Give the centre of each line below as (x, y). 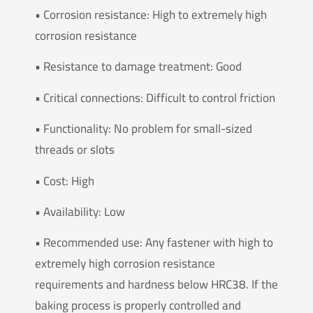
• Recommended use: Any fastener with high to (154, 243)
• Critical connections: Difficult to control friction (155, 97)
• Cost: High (65, 181)
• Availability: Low (80, 211)
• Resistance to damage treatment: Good (138, 67)
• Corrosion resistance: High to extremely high (151, 14)
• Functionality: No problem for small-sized (144, 129)
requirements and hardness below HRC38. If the (156, 285)
